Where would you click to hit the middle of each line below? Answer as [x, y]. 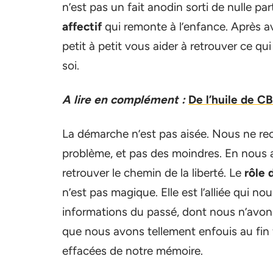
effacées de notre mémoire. [133, 251]
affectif [82, 27]
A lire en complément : [124, 100]
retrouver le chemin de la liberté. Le [153, 173]
